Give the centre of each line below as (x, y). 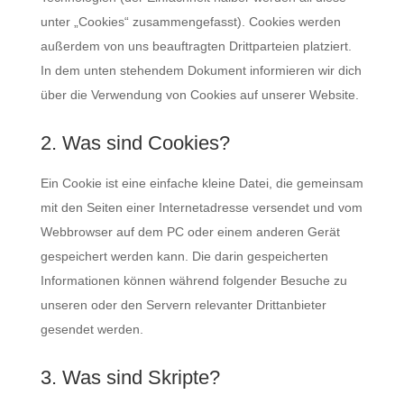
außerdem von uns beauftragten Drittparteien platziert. (196, 46)
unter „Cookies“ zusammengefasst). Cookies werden (190, 22)
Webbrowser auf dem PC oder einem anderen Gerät (190, 232)
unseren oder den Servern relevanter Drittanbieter (183, 305)
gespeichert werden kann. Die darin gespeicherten (184, 256)
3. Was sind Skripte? (130, 377)
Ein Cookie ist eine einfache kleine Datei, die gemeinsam (202, 183)
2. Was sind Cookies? (135, 143)
